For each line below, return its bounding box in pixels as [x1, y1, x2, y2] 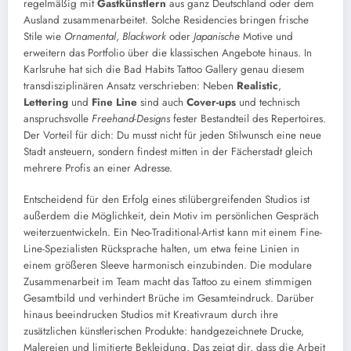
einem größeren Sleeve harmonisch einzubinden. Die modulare [24, 258, 312, 273]
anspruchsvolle [24, 110, 92, 126]
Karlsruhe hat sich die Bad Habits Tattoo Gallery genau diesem [24, 61, 305, 77]
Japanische [194, 28, 240, 44]
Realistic [237, 78, 278, 93]
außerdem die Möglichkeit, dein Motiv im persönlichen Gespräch [24, 208, 319, 224]
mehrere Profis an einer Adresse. [24, 160, 172, 175]
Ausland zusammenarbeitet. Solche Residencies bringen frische [24, 12, 309, 27]
